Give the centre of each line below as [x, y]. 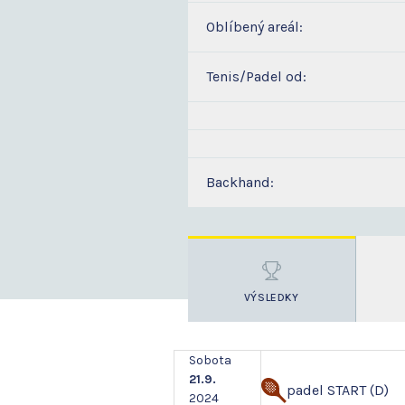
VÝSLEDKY [271, 297]
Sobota [210, 360]
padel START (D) [338, 390]
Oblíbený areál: [254, 27]
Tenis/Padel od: [256, 76]
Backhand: [240, 182]
